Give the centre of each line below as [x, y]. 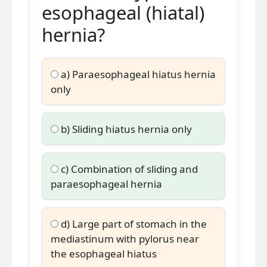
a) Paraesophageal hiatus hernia [137, 74]
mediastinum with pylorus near [125, 239]
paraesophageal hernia [106, 184]
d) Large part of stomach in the [133, 224]
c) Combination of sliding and [128, 169]
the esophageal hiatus [104, 254]
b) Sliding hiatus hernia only [125, 129]
